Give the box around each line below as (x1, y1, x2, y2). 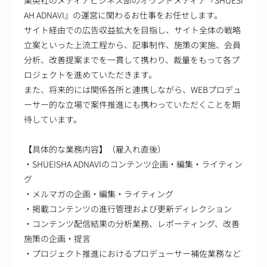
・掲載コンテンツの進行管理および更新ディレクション (24, 203, 232, 215)
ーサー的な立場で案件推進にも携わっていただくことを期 (24, 98, 240, 111)
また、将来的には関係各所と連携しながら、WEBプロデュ (24, 83, 241, 96)
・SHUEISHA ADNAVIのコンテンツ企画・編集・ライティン (24, 158, 243, 170)
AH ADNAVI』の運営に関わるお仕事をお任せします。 (24, 9, 222, 21)
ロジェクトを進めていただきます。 (24, 69, 157, 81)
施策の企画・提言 (24, 232, 91, 245)
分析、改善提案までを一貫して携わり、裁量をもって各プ (24, 54, 240, 66)
